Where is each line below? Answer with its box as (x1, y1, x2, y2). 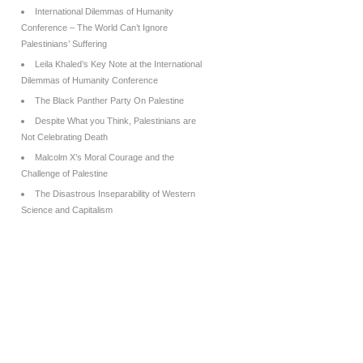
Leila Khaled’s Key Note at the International (35, 59, 202, 69)
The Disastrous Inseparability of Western (35, 189, 195, 199)
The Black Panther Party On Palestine (35, 96, 184, 105)
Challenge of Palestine (21, 169, 108, 178)
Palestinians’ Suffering (21, 39, 107, 49)
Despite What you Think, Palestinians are (35, 116, 196, 126)
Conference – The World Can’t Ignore (21, 23, 168, 32)
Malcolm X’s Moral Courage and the (35, 152, 174, 162)
